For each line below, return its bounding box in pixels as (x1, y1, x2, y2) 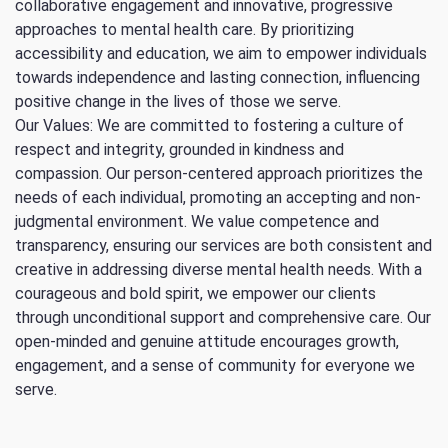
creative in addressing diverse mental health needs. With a (15, 260, 422, 280)
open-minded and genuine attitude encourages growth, (15, 332, 399, 352)
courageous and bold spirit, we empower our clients (15, 284, 376, 304)
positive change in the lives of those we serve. (15, 92, 341, 112)
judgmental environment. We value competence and (15, 212, 379, 232)
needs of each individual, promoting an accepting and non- (15, 188, 421, 208)
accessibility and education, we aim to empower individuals (15, 44, 427, 64)
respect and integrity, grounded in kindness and (15, 140, 344, 160)
